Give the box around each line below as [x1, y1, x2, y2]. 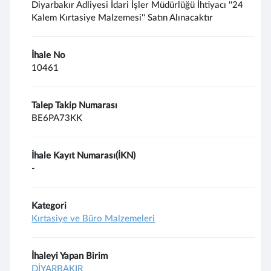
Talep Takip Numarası [31, 101, 118, 110]
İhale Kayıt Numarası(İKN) [31, 151, 136, 160]
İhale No [31, 51, 66, 60]
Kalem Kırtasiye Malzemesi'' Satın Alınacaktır [31, 13, 214, 22]
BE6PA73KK [31, 114, 83, 123]
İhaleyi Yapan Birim [31, 252, 108, 261]
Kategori [31, 201, 67, 211]
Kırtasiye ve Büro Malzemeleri [31, 214, 155, 223]
